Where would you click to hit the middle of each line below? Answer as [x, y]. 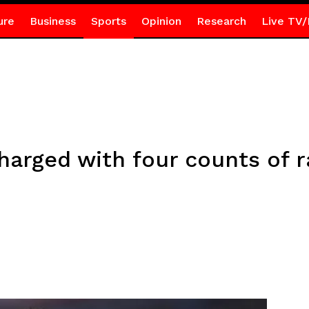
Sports [108, 21]
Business [52, 21]
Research [221, 21]
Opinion [161, 21]
